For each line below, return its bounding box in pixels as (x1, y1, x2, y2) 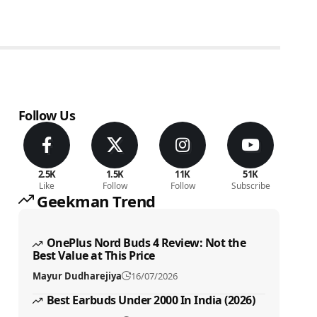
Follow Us (18, 107, 76, 124)
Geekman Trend (37, 190, 156, 212)
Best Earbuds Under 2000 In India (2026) (46, 292, 255, 308)
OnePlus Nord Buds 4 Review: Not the (46, 235, 246, 250)
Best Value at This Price (32, 247, 155, 263)
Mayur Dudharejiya (32, 269, 122, 282)
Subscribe (231, 180, 270, 192)
